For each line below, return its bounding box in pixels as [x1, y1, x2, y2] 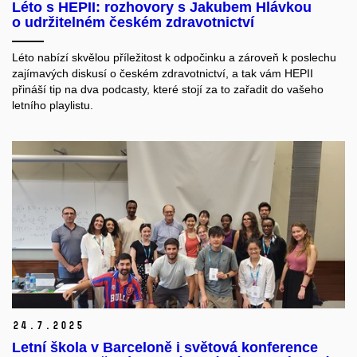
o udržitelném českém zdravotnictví [12, 14, 254, 31]
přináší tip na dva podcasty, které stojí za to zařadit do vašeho [12, 83, 324, 96]
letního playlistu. [12, 99, 93, 112]
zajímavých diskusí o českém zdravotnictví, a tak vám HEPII [12, 67, 313, 80]
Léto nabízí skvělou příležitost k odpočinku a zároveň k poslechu [12, 51, 336, 65]
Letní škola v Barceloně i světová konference [12, 339, 318, 355]
